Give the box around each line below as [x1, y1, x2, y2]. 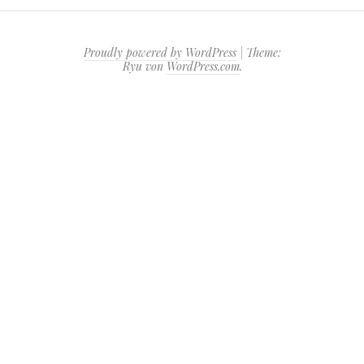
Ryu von [122, 58, 167, 74]
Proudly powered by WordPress [83, 45, 236, 60]
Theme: [245, 45, 281, 60]
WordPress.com [166, 58, 240, 74]
